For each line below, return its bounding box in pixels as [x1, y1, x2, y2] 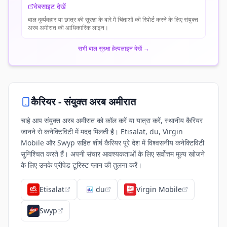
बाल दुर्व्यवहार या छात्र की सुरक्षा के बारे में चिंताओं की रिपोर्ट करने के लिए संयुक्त [28, 15, 198, 24]
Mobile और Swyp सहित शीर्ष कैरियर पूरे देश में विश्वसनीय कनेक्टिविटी [21, 138, 204, 147]
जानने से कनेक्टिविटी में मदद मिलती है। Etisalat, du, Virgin [21, 127, 183, 136]
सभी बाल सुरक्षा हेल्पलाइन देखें [78, 44, 142, 53]
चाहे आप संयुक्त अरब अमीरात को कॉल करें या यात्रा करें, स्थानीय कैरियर [21, 116, 203, 125]
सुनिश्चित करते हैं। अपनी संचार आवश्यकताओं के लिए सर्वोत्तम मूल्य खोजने [21, 149, 205, 159]
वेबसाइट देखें [34, 2, 66, 11]
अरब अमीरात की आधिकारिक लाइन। [28, 23, 108, 32]
